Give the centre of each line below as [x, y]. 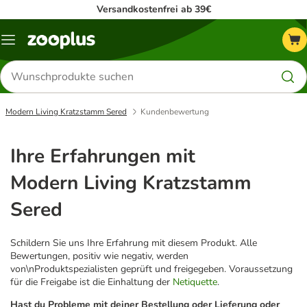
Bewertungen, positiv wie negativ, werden [99, 256]
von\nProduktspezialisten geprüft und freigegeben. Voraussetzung [151, 269]
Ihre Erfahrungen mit [103, 156]
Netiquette [195, 282]
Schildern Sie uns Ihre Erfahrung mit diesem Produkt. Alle [134, 243]
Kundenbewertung [175, 112]
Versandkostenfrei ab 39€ [153, 9]
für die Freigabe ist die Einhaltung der [91, 282]
